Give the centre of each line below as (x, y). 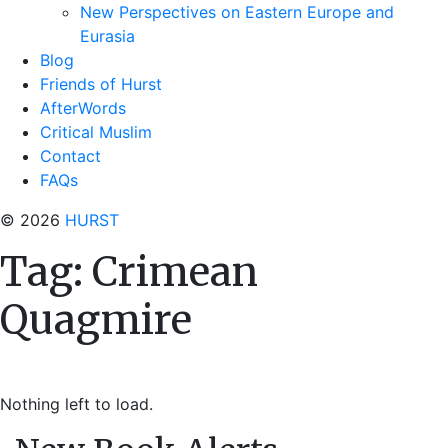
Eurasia (107, 36)
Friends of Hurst (101, 84)
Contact (70, 156)
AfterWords (83, 108)
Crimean (175, 272)
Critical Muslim (96, 132)
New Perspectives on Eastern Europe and (237, 12)
